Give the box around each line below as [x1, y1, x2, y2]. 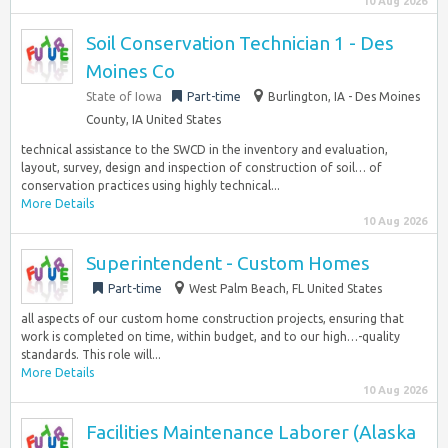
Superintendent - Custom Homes [86, 252, 370, 274]
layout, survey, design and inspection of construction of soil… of [21, 161, 382, 174]
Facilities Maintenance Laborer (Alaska [86, 421, 416, 443]
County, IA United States [86, 113, 221, 126]
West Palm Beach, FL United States [189, 282, 382, 295]
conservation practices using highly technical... [21, 179, 280, 192]
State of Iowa [86, 90, 162, 103]
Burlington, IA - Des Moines [268, 90, 420, 103]
